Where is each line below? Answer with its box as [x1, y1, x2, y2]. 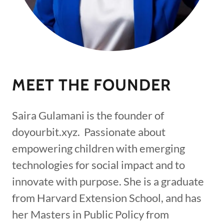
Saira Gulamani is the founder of [12, 108, 164, 122]
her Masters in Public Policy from [12, 207, 169, 221]
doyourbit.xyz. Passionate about [12, 125, 165, 139]
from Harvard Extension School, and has [12, 191, 201, 205]
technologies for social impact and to [12, 158, 185, 172]
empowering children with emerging [12, 141, 185, 155]
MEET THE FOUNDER [12, 75, 171, 95]
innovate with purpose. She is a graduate [12, 174, 204, 188]
